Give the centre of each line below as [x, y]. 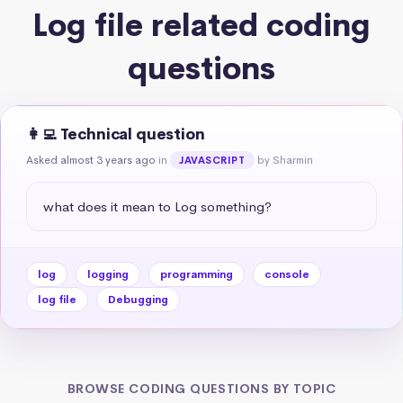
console [287, 274]
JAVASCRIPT [212, 160]
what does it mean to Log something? [157, 206]
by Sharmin [285, 160]
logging [108, 274]
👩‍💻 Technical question [116, 134]
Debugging [138, 299]
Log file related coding [201, 25]
